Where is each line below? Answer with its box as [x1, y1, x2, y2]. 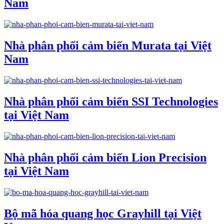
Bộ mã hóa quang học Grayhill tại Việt [4, 206, 201, 220]
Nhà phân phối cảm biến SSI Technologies [4, 94, 218, 108]
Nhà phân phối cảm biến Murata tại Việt [4, 39, 211, 52]
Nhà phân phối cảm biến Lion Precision [4, 150, 206, 164]
